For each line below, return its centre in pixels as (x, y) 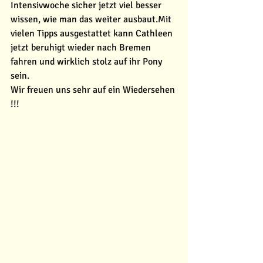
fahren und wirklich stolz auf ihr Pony (87, 62)
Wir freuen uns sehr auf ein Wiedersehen (94, 90)
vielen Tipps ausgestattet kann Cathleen (93, 33)
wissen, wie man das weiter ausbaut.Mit (92, 19)
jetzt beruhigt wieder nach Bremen (82, 48)
